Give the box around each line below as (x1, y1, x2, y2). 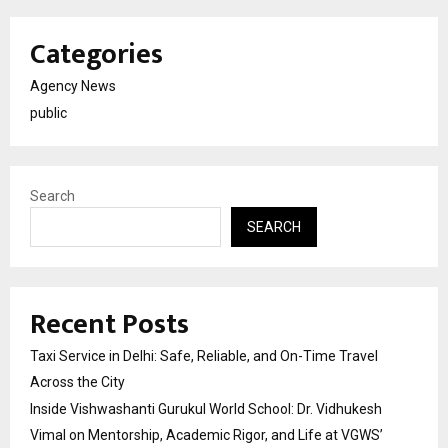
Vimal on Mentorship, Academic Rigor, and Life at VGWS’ (30, 426, 383, 443)
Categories (30, 30, 163, 78)
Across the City (30, 373, 125, 390)
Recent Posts (30, 300, 189, 348)
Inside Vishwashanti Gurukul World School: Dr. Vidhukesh (30, 400, 382, 417)
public (30, 104, 67, 121)
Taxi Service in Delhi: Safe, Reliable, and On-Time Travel (30, 347, 378, 364)
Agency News (30, 77, 116, 94)
